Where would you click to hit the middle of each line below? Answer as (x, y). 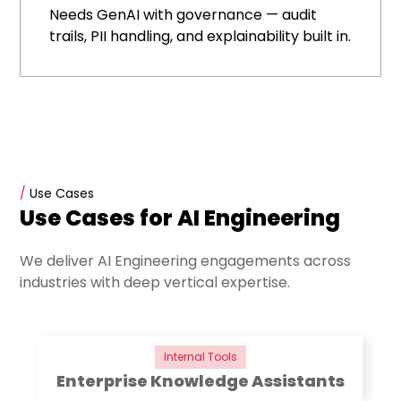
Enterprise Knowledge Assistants (200, 381)
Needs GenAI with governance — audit (183, 15)
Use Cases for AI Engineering (180, 218)
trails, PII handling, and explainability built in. (200, 37)
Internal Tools (200, 357)
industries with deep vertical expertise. (155, 283)
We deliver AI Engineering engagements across (186, 261)
